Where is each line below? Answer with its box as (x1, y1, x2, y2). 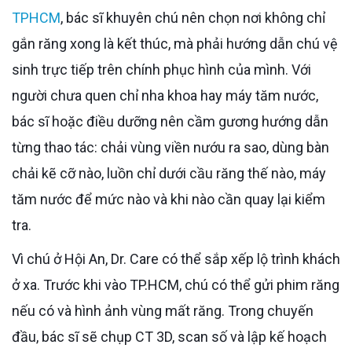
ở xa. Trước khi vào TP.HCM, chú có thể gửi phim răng (12, 276, 339, 293)
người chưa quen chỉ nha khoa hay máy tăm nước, (12, 86, 318, 104)
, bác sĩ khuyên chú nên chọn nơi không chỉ (60, 9, 325, 26)
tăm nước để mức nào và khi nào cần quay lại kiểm (12, 190, 325, 207)
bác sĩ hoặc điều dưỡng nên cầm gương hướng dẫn (12, 112, 328, 130)
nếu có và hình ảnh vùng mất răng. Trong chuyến (12, 302, 313, 319)
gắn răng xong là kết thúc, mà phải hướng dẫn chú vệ (12, 35, 338, 52)
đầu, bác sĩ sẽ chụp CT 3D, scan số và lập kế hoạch (12, 328, 327, 345)
